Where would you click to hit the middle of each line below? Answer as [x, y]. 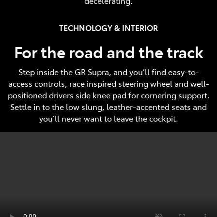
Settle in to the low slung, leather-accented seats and [108, 106]
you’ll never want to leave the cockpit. [108, 118]
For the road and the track [108, 51]
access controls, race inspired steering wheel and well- [108, 83]
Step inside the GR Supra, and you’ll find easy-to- [108, 71]
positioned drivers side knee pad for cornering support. [108, 95]
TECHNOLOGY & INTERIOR [108, 27]
